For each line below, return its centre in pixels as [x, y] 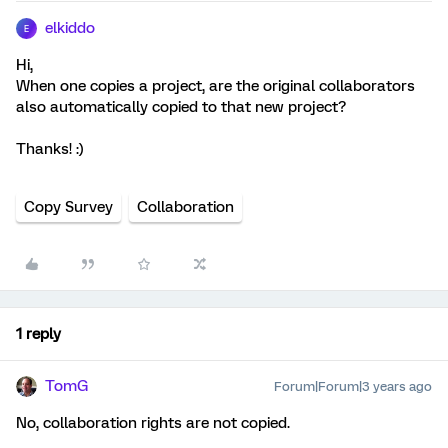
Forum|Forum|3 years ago [353, 386]
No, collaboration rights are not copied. [153, 423]
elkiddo [70, 28]
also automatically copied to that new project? [181, 107]
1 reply [38, 334]
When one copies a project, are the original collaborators [215, 86]
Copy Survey [68, 207]
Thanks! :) [50, 149]
